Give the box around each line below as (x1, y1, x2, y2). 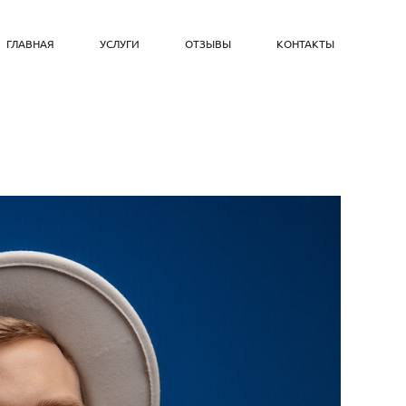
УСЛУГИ (100, 35, 140, 51)
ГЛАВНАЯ (6, 35, 55, 51)
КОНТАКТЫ (276, 35, 335, 51)
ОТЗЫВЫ (185, 35, 232, 51)
